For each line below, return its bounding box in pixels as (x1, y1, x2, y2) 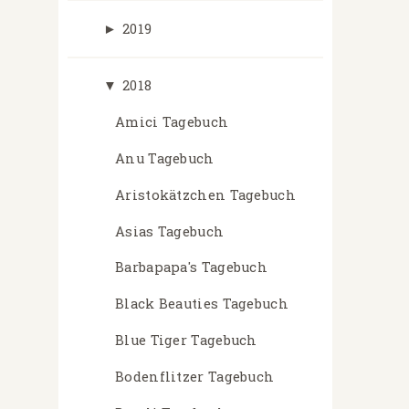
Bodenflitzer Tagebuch (115, 367, 275, 385)
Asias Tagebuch (115, 222, 225, 240)
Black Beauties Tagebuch (115, 295, 288, 313)
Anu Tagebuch (115, 149, 215, 167)
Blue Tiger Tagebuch (115, 330, 257, 349)
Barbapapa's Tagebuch (115, 258, 267, 277)
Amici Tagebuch (115, 113, 229, 131)
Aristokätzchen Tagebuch (115, 185, 296, 204)
